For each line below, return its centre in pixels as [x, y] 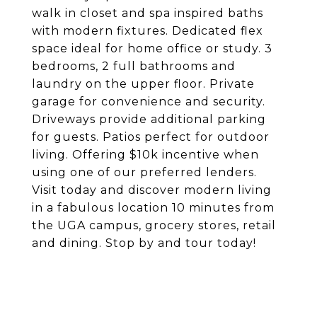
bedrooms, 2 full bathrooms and [134, 66]
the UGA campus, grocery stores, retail [154, 225]
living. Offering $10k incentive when [145, 155]
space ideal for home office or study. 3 [152, 48]
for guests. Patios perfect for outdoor [151, 137]
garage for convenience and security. [149, 102]
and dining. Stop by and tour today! [144, 243]
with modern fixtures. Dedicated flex [148, 31]
